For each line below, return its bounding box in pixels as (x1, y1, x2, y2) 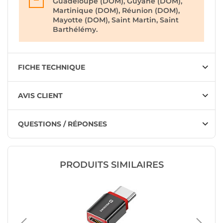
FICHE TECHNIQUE (18, 63, 85, 72)
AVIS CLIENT (18, 91, 63, 100)
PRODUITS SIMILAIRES (59, 159, 164, 170)
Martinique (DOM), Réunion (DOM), (53, 6, 180, 15)
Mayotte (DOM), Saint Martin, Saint (53, 15, 179, 24)
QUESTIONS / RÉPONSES (18, 119, 107, 128)
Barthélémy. (53, 25, 98, 34)
